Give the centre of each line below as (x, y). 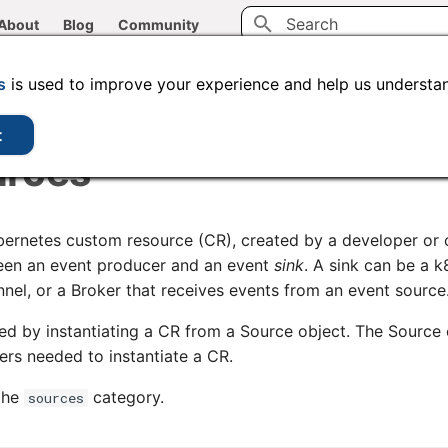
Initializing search (336, 59)
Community (158, 24)
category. (126, 397)
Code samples (258, 72)
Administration (133, 72)
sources (56, 398)
